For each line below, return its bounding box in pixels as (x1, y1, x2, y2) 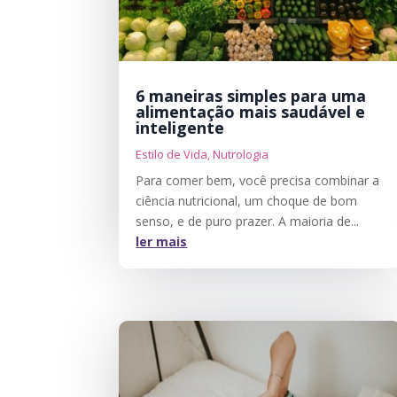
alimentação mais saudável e (136, 100, 366, 122)
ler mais (136, 232, 188, 250)
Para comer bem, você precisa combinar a (136, 171, 380, 189)
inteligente (136, 116, 225, 138)
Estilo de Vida (136, 145, 208, 162)
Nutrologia (213, 145, 269, 162)
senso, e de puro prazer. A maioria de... (136, 212, 360, 230)
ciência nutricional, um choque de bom (136, 191, 358, 209)
